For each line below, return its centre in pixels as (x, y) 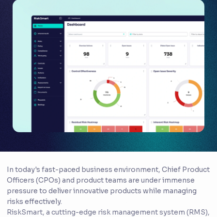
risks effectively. (34, 202)
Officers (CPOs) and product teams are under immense (101, 180)
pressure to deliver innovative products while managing (102, 191)
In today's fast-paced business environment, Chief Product (108, 170)
